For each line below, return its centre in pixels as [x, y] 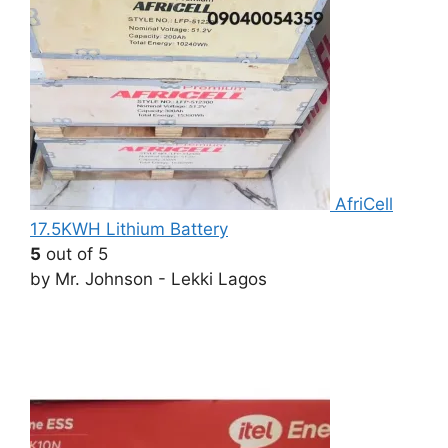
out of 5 [74, 253]
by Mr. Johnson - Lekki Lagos [148, 278]
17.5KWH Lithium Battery [129, 228]
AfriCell [364, 203]
